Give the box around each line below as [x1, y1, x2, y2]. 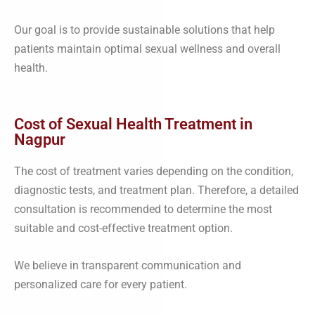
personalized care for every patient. [14, 277, 187, 291]
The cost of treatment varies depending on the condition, [14, 164, 293, 178]
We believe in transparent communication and [14, 258, 241, 272]
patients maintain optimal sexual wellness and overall [14, 41, 281, 56]
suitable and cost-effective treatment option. [14, 221, 233, 235]
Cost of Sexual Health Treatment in [14, 115, 252, 133]
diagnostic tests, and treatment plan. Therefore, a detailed [14, 183, 299, 197]
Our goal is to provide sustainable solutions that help [14, 22, 275, 37]
